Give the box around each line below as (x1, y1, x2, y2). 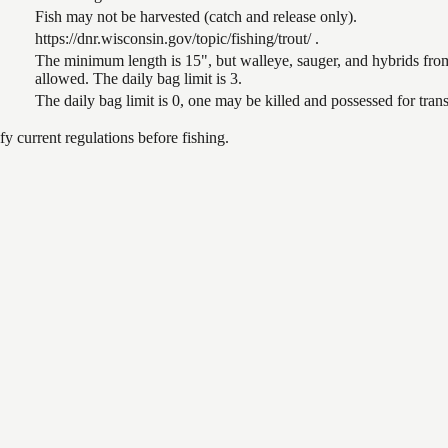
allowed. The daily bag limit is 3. (35, 69, 242, 87)
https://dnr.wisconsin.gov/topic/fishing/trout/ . (35, 29, 319, 47)
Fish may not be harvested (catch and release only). (35, 7, 357, 25)
